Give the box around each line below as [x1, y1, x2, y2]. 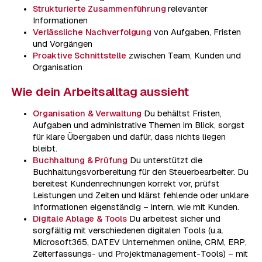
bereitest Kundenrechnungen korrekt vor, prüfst [33, 178, 220, 188]
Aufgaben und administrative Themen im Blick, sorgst [33, 120, 245, 130]
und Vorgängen [33, 39, 98, 49]
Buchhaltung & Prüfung [33, 155, 127, 165]
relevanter [166, 4, 208, 14]
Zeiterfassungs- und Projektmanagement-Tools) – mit [33, 249, 249, 258]
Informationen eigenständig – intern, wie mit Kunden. [33, 202, 242, 212]
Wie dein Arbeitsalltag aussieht [11, 84, 189, 99]
